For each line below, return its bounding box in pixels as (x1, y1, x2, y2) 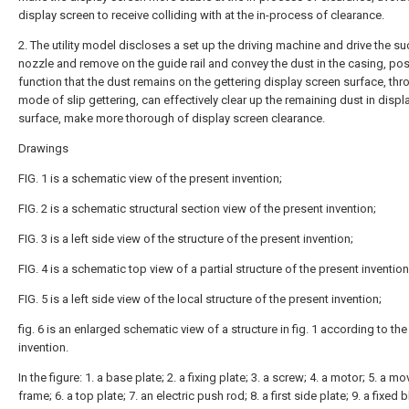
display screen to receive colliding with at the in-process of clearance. (18, 8, 384, 22)
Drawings (18, 142, 68, 155)
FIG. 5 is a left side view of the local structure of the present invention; (18, 292, 382, 306)
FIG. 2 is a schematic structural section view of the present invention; (18, 202, 376, 215)
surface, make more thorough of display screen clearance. (18, 111, 325, 125)
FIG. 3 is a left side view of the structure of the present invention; (18, 232, 353, 246)
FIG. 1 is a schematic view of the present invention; (18, 172, 282, 185)
